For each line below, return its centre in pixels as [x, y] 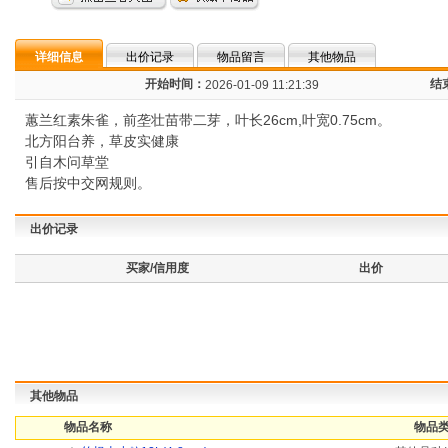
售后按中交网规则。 [88, 183]
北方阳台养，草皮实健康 [102, 141]
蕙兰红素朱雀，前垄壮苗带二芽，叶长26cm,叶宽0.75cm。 [208, 120]
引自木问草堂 [67, 162]
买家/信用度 [157, 268]
